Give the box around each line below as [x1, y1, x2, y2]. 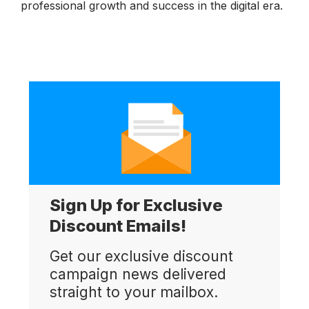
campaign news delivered [49, 265, 226, 283]
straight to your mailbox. [49, 283, 218, 301]
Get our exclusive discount [49, 247, 233, 265]
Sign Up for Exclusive [49, 195, 223, 215]
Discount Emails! [49, 215, 186, 236]
